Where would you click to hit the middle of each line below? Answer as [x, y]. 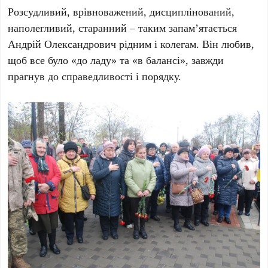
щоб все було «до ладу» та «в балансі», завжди [116, 60]
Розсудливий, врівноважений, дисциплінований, [121, 11]
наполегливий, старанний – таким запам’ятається [123, 27]
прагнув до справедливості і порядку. [95, 76]
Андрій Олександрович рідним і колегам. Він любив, [131, 43]
